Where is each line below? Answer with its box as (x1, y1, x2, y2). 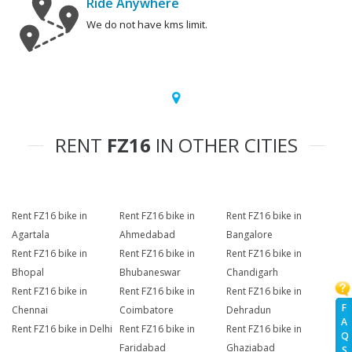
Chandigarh (226, 266, 279, 280)
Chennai (12, 303, 48, 317)
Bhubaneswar (119, 266, 181, 280)
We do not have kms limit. (86, 17, 207, 32)
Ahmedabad (119, 228, 175, 242)
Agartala (12, 228, 49, 242)
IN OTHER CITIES (150, 132, 298, 159)
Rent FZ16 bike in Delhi (12, 322, 112, 336)
